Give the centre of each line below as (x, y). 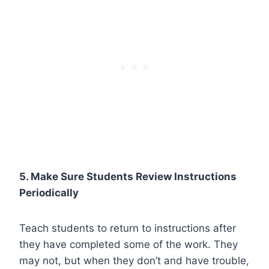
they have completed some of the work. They (128, 244)
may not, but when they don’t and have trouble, (134, 260)
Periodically (49, 192)
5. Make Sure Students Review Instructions (128, 176)
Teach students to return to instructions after (128, 228)
